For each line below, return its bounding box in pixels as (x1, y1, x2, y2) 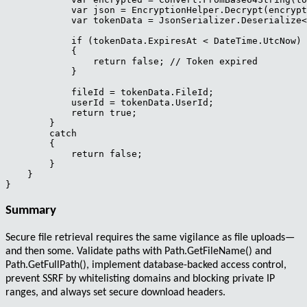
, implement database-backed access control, (86, 260, 286, 271)
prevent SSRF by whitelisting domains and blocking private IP (5, 273, 275, 285)
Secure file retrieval (5, 232, 93, 244)
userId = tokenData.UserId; (5, 97, 214, 108)
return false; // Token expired (5, 56, 258, 66)
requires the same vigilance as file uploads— (93, 232, 295, 244)
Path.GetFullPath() (5, 260, 86, 271)
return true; (5, 107, 137, 118)
